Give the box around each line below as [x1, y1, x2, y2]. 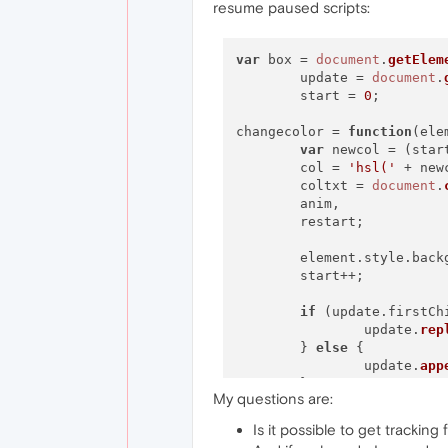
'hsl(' [347, 159, 396, 175]
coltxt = [299, 177, 372, 193]
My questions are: [213, 390, 333, 407]
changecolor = [235, 123, 348, 139]
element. [299, 249, 364, 265]
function [347, 123, 412, 139]
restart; [235, 213, 300, 229]
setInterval [291, 429, 380, 445]
